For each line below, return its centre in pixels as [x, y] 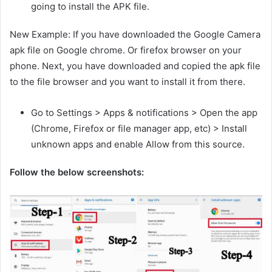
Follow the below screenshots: [77, 172]
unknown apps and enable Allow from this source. [138, 144]
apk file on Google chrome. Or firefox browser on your [126, 50]
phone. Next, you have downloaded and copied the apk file [135, 66]
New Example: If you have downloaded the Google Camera [135, 34]
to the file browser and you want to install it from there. [127, 81]
